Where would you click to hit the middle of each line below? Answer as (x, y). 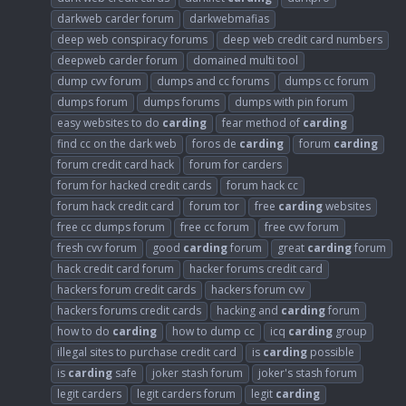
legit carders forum (186, 394)
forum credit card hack (116, 165)
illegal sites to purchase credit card (147, 353)
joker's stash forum (308, 373)
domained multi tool (246, 61)
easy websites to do (110, 123)
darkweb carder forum (116, 19)
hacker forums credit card (256, 269)
